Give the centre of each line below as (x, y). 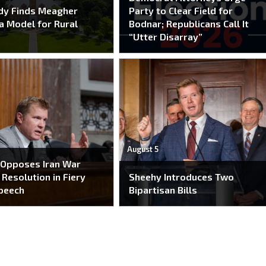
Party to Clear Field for (181, 10)
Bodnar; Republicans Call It (189, 23)
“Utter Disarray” (166, 37)
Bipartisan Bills (163, 190)
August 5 (142, 149)
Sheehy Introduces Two (182, 177)
